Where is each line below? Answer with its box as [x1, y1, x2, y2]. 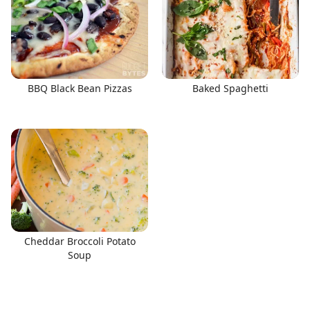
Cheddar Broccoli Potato [24, 234, 136, 248]
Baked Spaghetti [192, 82, 268, 95]
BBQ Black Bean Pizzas [27, 82, 132, 95]
